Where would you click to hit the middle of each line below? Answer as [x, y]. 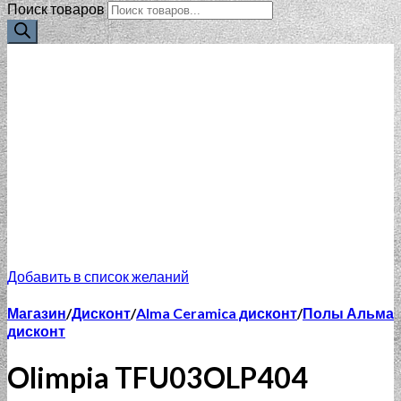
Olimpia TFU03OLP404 [158, 377]
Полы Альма [348, 313]
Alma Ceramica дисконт [217, 313]
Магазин [37, 313]
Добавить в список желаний [98, 276]
